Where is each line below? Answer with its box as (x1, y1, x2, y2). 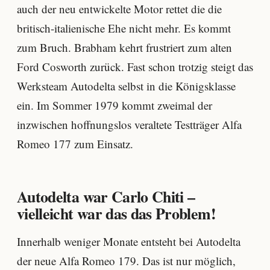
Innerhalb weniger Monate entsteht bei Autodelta (17, 234, 240, 250)
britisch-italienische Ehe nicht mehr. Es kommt (17, 20, 231, 36)
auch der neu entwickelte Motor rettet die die (17, 1, 222, 17)
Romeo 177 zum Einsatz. (17, 136, 133, 152)
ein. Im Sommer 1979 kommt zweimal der (17, 98, 212, 113)
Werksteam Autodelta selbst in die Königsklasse (17, 78, 236, 94)
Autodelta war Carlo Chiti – (17, 185, 195, 209)
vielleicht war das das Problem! (17, 202, 216, 225)
